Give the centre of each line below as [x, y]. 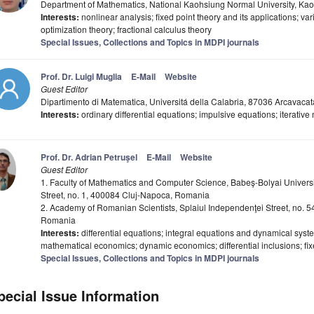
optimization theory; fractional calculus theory [126, 29]
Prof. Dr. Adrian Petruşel [89, 157]
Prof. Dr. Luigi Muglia [81, 77]
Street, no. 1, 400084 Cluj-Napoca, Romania [125, 195]
